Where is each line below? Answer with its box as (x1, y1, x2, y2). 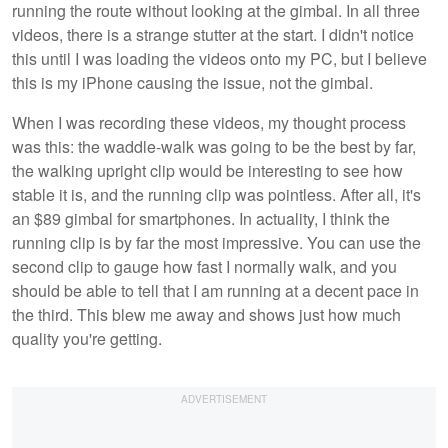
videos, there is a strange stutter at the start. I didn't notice (12, 22, 414, 46)
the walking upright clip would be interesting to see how (12, 158, 403, 182)
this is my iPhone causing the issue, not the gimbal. (12, 70, 373, 94)
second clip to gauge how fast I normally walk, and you (12, 254, 397, 278)
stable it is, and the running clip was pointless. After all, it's (12, 182, 421, 206)
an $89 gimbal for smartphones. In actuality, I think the (12, 206, 390, 230)
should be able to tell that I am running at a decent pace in (12, 278, 419, 302)
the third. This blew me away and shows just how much (12, 302, 401, 326)
